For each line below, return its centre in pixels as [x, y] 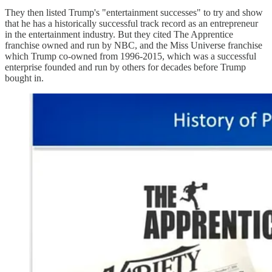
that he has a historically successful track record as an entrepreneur [131, 23]
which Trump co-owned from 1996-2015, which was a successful [131, 56]
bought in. [24, 78]
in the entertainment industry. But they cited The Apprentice [119, 34]
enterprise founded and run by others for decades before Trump [125, 67]
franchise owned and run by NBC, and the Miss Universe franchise [134, 45]
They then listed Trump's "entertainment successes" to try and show [134, 12]
